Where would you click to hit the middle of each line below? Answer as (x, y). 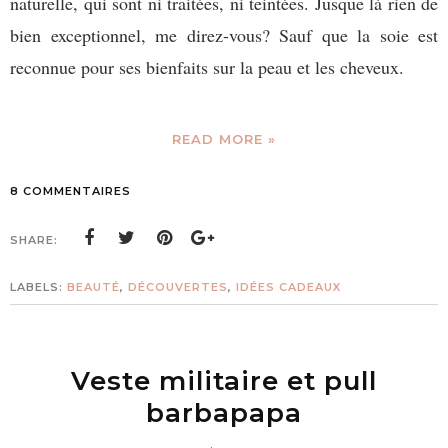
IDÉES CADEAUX (288, 287)
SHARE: (34, 240)
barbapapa (224, 413)
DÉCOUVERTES (178, 287)
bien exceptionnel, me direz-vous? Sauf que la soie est (224, 35)
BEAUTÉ (93, 287)
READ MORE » (224, 139)
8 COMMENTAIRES (70, 191)
